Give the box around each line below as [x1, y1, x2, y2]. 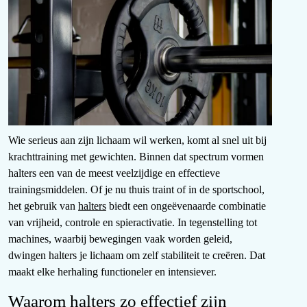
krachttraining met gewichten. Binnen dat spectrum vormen [8, 151, 264, 163]
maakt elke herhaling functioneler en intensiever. [8, 266, 217, 278]
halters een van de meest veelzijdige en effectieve [8, 167, 220, 180]
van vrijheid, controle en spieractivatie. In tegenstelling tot [8, 217, 257, 229]
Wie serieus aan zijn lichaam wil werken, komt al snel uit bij [8, 134, 267, 147]
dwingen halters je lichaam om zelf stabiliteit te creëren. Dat [8, 249, 265, 262]
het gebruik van [8, 200, 78, 212]
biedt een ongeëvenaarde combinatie [106, 200, 266, 212]
